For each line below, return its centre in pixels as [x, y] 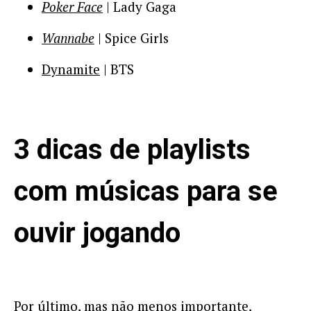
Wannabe [68, 38]
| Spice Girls [132, 38]
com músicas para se [146, 191]
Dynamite [71, 69]
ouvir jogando [97, 233]
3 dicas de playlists [132, 150]
